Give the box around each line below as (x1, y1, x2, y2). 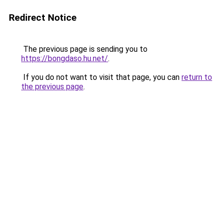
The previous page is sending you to (21, 44, 147, 54)
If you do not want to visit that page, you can (21, 73, 182, 82)
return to (182, 73, 212, 82)
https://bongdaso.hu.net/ (21, 54, 108, 63)
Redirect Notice (9, 12, 76, 23)
